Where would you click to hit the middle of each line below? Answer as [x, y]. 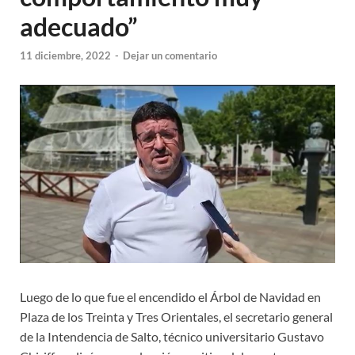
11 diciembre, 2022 [65, 55]
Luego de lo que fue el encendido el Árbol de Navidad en [170, 297]
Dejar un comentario [170, 55]
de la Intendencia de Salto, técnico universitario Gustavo [172, 337]
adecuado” [79, 27]
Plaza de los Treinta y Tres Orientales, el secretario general [176, 317]
